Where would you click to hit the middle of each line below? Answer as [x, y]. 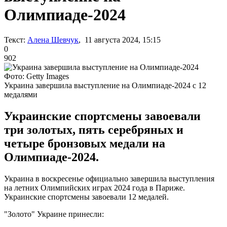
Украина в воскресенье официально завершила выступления [109, 178]
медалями [21, 94]
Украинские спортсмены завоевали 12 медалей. [86, 197]
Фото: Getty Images [36, 76]
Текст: [15, 40]
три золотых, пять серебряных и [94, 129]
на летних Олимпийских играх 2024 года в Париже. [94, 187]
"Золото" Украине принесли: [54, 214]
